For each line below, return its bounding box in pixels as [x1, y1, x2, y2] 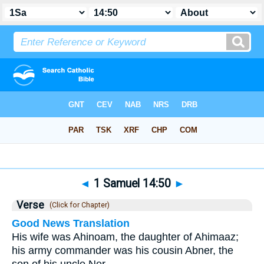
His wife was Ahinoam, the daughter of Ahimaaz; [12, 231, 239, 243]
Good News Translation [12, 217, 130, 229]
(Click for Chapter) [46, 201, 110, 209]
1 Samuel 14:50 [90, 177, 174, 190]
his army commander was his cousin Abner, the [12, 245, 233, 256]
